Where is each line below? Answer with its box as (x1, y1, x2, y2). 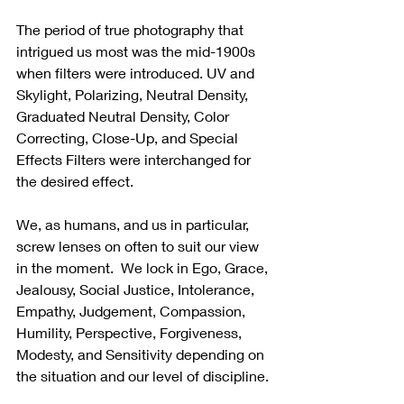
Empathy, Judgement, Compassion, (16, 302, 249, 320)
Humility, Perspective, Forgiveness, (16, 324, 245, 342)
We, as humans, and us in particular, (16, 216, 252, 234)
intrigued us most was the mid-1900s (16, 42, 259, 60)
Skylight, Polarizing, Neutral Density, (16, 86, 252, 104)
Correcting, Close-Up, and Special (16, 129, 242, 147)
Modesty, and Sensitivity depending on (16, 345, 268, 363)
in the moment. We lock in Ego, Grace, (16, 259, 271, 277)
